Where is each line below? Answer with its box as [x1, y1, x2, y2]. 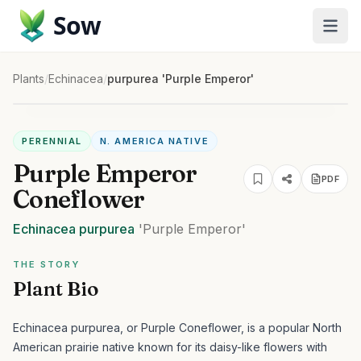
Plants [13, 72, 44, 85]
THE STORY [13, 259, 80, 270]
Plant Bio [13, 277, 98, 301]
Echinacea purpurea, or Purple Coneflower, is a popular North [13, 321, 342, 334]
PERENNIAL [22, 135, 82, 147]
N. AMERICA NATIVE [99, 135, 210, 147]
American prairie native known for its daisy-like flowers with [13, 340, 327, 354]
